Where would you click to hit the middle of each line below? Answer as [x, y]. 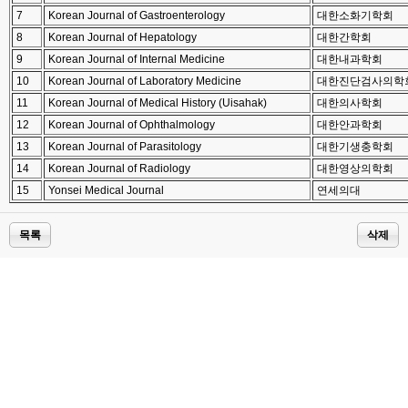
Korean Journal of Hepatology [121, 37]
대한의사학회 [348, 103]
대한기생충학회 [354, 147]
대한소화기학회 [354, 15]
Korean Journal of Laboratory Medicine [143, 81]
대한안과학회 [348, 125]
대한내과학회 [348, 59]
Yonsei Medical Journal [105, 190]
